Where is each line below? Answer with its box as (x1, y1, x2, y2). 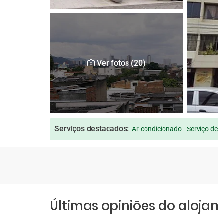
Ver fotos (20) (95, 58, 146, 68)
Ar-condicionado (132, 125, 182, 133)
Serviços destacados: (54, 124, 129, 133)
